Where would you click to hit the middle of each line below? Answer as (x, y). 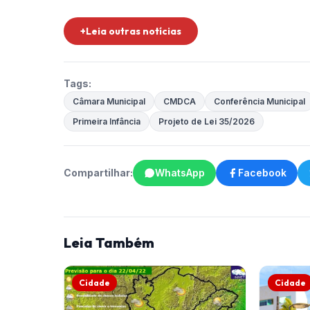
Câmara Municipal (109, 102)
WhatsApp (180, 173)
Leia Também (109, 243)
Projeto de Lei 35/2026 (207, 122)
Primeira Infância (107, 122)
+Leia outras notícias (131, 31)
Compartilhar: (98, 173)
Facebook (262, 173)
